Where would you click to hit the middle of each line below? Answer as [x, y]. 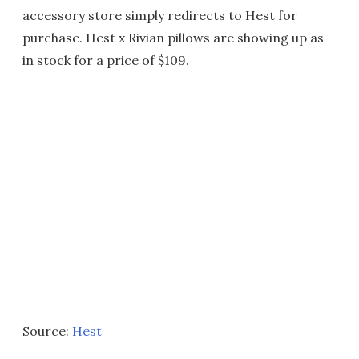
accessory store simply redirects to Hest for [160, 15]
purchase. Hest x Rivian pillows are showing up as [173, 38]
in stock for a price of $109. [106, 60]
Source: [47, 331]
